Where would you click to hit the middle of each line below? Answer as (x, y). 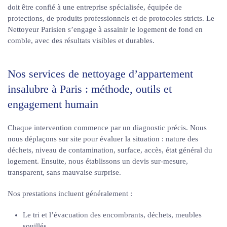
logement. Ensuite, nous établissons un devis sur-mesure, (98, 161)
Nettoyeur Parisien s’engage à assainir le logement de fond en (105, 29)
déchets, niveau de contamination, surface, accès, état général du (110, 150)
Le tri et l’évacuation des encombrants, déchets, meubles (112, 215)
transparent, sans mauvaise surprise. (64, 172)
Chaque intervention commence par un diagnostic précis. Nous (107, 128)
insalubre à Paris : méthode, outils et (90, 89)
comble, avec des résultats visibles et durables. (81, 41)
